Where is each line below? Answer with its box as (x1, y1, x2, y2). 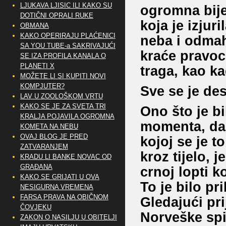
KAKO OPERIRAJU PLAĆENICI (20, 32, 116, 39)
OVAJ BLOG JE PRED (20, 133, 88, 140)
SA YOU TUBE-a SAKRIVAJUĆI (20, 42, 116, 49)
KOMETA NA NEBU (20, 123, 78, 130)
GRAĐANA (20, 163, 52, 171)
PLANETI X (20, 62, 54, 70)
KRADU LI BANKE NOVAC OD (20, 153, 111, 160)
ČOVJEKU (20, 203, 51, 211)
